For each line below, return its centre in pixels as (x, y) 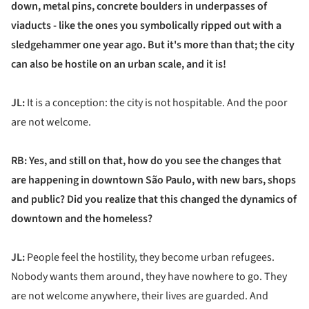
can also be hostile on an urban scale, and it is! (119, 64)
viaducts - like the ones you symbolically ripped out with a (146, 26)
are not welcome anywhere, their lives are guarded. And (140, 296)
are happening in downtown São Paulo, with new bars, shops (153, 180)
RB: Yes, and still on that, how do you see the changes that (146, 161)
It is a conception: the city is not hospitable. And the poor (156, 103)
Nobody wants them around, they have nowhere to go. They (149, 277)
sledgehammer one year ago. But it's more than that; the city (153, 45)
